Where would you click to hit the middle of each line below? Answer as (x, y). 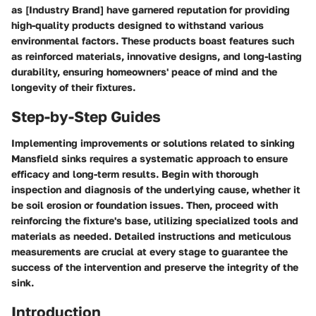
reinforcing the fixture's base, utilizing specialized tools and (155, 220)
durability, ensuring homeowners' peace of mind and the (144, 71)
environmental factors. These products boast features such (153, 40)
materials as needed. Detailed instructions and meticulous (151, 236)
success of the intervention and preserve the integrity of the (155, 267)
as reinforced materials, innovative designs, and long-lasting (157, 56)
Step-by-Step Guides (86, 116)
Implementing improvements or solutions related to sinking (153, 143)
